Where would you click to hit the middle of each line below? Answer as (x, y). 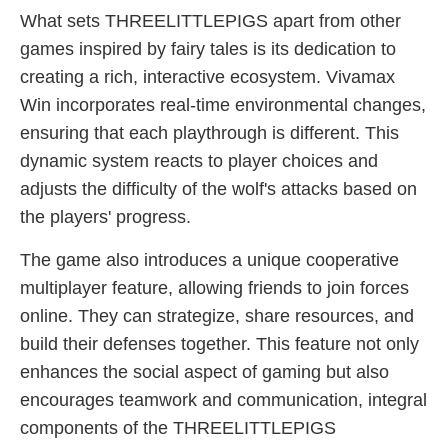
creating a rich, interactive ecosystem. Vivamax (207, 77)
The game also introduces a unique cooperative (209, 260)
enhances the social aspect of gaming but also (204, 372)
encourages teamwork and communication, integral (223, 400)
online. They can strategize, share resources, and (217, 316)
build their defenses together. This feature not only (219, 344)
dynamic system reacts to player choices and (199, 161)
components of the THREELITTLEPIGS (178, 428)
